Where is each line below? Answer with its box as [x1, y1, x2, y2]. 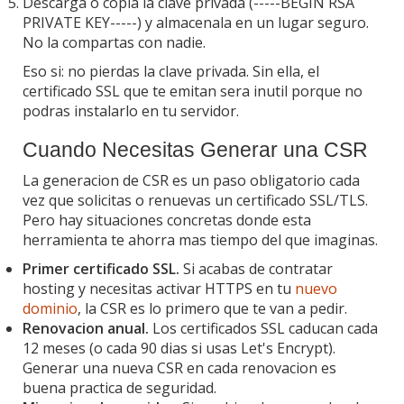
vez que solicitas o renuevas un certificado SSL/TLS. [23, 189, 368, 210]
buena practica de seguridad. [23, 377, 216, 398]
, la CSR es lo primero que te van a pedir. [78, 298, 347, 318]
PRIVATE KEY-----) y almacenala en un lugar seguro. [23, 12, 369, 32]
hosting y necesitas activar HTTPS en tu [23, 278, 295, 298]
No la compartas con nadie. [23, 32, 206, 52]
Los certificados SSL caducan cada [149, 317, 378, 338]
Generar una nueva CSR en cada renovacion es [23, 357, 336, 378]
